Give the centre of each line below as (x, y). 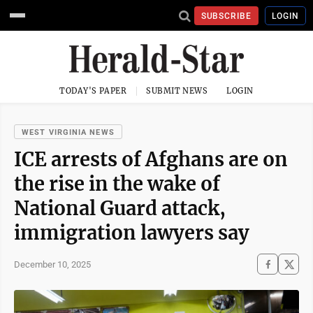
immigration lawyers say (132, 233)
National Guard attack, (120, 208)
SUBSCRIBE (226, 16)
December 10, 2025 (52, 264)
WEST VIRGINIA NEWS (68, 132)
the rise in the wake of (117, 184)
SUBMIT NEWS (177, 91)
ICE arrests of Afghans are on (151, 159)
